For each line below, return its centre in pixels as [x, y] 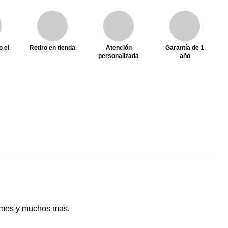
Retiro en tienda [52, 48]
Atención [119, 48]
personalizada [119, 56]
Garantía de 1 [185, 48]
